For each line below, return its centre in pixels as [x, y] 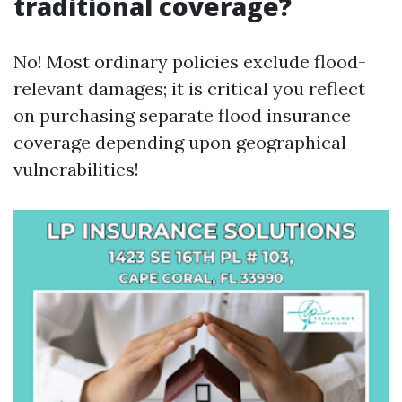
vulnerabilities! [76, 169]
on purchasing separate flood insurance [182, 115]
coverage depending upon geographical [180, 142]
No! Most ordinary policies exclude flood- [190, 61]
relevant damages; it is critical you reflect [189, 88]
